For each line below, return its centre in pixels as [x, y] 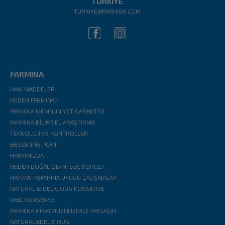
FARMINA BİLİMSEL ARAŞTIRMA [52, 122]
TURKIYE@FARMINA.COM [107, 11]
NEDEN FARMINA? [34, 100]
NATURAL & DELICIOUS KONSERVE [57, 188]
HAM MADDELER [32, 89]
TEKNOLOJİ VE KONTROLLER [49, 133]
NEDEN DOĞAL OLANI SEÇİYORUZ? [57, 166]
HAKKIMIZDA [27, 155]
